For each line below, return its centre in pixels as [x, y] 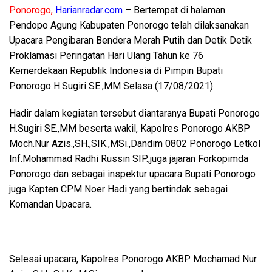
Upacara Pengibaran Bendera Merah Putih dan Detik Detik [131, 40]
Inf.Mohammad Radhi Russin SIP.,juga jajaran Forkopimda [129, 159]
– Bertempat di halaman [174, 10]
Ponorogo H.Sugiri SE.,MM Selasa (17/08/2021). [112, 86]
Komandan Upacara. [50, 204]
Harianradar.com [89, 10]
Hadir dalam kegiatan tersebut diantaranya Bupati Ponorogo [134, 113]
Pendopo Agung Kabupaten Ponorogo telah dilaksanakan [129, 25]
